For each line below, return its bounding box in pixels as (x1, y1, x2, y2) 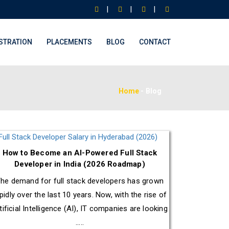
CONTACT (139, 38, 171, 46)
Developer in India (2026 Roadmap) (14, 159, 145, 169)
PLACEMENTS (47, 38, 92, 46)
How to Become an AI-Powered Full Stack (2, 148, 157, 158)
